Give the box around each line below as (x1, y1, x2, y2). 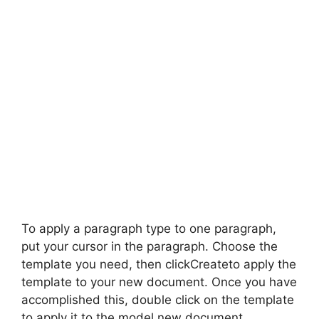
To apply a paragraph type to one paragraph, (21, 221, 276, 236)
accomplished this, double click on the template (21, 293, 294, 307)
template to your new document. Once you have (21, 275, 297, 289)
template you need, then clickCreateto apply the (21, 257, 296, 271)
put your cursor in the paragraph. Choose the (21, 239, 278, 253)
